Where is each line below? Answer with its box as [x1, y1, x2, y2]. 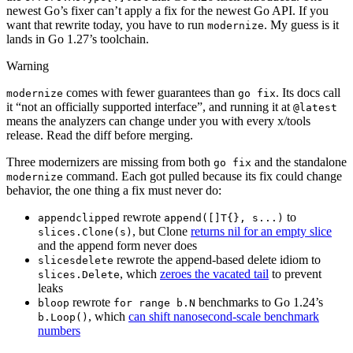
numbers [38, 323, 80, 337]
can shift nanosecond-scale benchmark [128, 309, 319, 323]
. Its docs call [276, 85, 340, 99]
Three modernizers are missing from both [6, 154, 214, 169]
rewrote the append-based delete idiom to [113, 252, 321, 266]
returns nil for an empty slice [191, 224, 332, 238]
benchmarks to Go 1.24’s [195, 295, 323, 309]
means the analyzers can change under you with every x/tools [6, 113, 310, 128]
